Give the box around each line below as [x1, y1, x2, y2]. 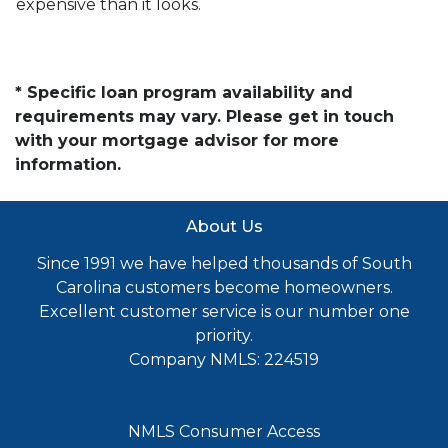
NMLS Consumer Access [128, 422, 320, 441]
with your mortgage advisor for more [15, 131, 339, 150]
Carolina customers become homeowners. [55, 278, 393, 297]
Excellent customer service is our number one [38, 302, 410, 321]
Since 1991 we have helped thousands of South [36, 254, 412, 273]
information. [15, 155, 121, 174]
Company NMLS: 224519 [129, 350, 319, 369]
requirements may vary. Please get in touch [15, 107, 394, 126]
